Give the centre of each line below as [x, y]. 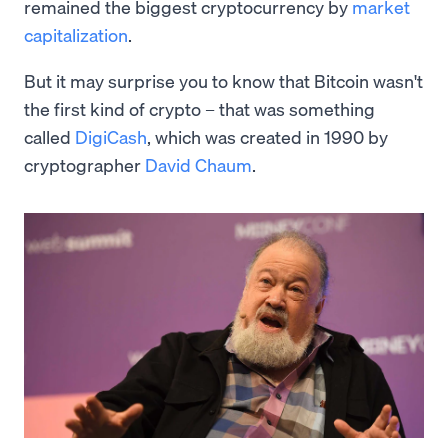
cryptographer [84, 165]
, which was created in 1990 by [267, 137]
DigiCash [111, 137]
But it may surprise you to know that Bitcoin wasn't [223, 81]
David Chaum [198, 165]
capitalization [76, 35]
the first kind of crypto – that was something [199, 109]
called [49, 137]
